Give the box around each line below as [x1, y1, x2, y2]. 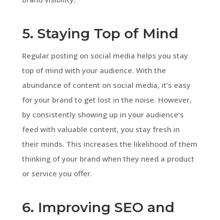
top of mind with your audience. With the [22, 65, 166, 75]
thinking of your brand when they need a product [22, 153, 194, 164]
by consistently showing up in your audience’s [22, 109, 184, 119]
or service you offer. [22, 168, 92, 178]
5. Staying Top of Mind [22, 25, 178, 42]
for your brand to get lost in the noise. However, [22, 94, 192, 105]
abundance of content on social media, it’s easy [22, 80, 191, 90]
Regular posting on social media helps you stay [22, 50, 188, 60]
